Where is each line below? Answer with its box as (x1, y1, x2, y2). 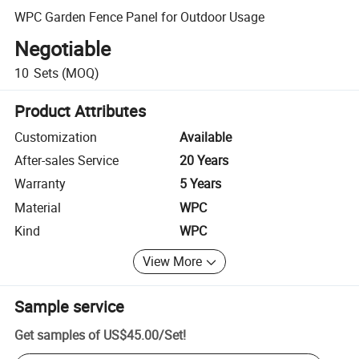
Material (14, 198, 62, 216)
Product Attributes (14, 99, 147, 122)
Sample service (14, 295, 125, 317)
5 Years (179, 175, 221, 193)
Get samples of (14, 325, 101, 344)
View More (143, 252, 203, 271)
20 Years (179, 151, 228, 170)
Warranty (14, 175, 67, 193)
